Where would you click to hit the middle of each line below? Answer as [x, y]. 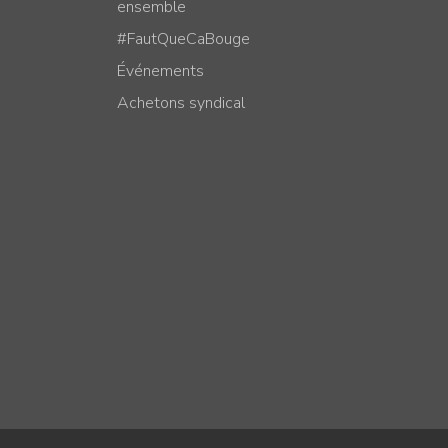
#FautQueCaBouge [183, 39]
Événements [160, 70]
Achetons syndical [181, 102]
